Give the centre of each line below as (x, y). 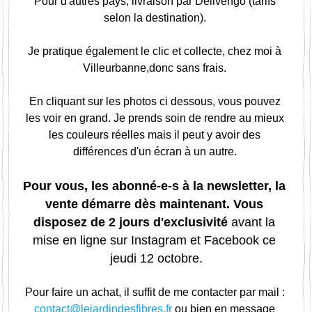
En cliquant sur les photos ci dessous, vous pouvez (155, 101)
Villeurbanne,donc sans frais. (156, 68)
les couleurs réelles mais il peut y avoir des (155, 135)
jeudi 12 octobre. (156, 258)
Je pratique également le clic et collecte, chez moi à (155, 51)
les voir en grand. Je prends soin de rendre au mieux (155, 118)
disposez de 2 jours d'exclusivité (132, 222)
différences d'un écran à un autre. (156, 151)
